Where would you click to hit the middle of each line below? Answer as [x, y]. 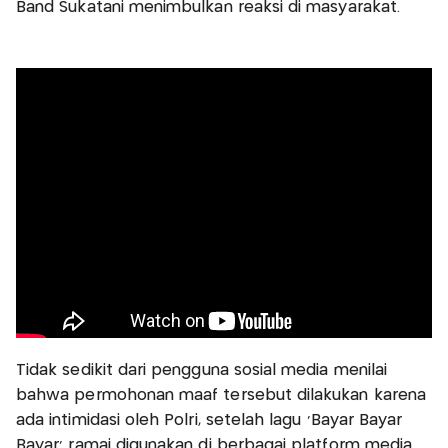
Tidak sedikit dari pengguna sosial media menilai [202, 370]
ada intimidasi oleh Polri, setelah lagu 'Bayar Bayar [209, 420]
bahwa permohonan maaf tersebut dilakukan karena [221, 395]
